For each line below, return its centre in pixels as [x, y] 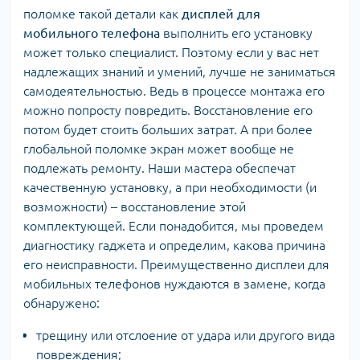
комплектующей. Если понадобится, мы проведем [174, 226]
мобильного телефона [92, 33]
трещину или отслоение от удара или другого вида [186, 335]
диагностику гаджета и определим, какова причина [174, 245]
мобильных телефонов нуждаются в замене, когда [174, 284]
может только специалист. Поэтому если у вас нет [171, 52]
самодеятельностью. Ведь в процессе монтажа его [174, 91]
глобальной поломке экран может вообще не [159, 149]
